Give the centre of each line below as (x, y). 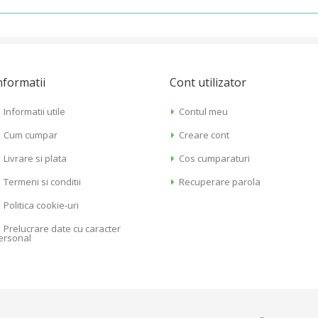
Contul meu (204, 112)
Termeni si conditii (42, 182)
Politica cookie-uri (41, 205)
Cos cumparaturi (215, 159)
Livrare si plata (35, 159)
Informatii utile (34, 112)
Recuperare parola (220, 182)
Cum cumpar (30, 135)
